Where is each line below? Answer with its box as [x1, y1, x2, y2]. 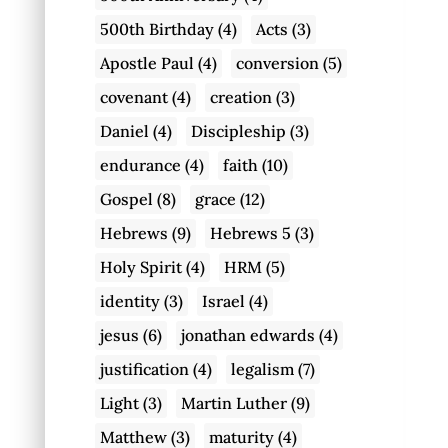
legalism [230, 358, 294, 379]
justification [99, 358, 189, 379]
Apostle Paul [99, 52, 194, 73]
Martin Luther [180, 392, 287, 413]
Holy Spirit [99, 256, 182, 277]
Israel [201, 290, 245, 311]
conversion [235, 52, 319, 73]
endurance [99, 154, 181, 175]
